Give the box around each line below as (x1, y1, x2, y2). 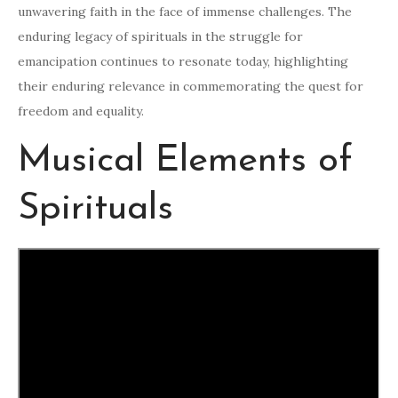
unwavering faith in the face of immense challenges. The (18, 4, 352, 20)
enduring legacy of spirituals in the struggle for (18, 28, 303, 45)
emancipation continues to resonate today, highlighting (18, 53, 348, 70)
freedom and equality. (18, 103, 144, 120)
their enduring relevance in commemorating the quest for (18, 78, 363, 95)
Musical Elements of (18, 142, 353, 181)
